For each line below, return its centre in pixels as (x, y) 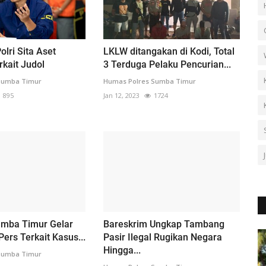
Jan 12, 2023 (121, 95)
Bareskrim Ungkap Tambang (164, 224)
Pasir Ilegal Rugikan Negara (162, 237)
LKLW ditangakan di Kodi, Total (169, 51)
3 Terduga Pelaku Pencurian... (167, 64)
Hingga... (122, 251)
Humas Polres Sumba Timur (149, 81)
